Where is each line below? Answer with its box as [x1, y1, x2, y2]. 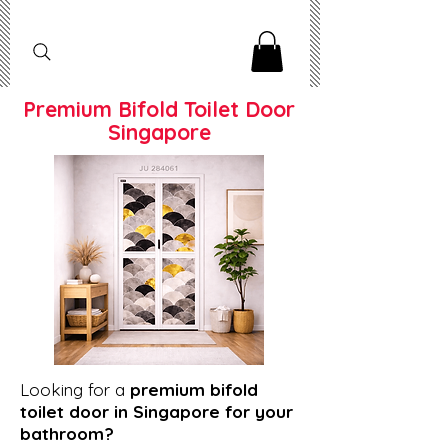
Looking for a [20, 378, 130, 400]
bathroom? [20, 422, 114, 444]
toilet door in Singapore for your [20, 400, 293, 422]
